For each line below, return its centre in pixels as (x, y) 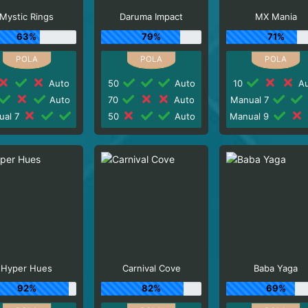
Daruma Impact (152, 16)
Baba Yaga (276, 268)
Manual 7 (251, 99)
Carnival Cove (151, 268)
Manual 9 (251, 116)
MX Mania (276, 16)
